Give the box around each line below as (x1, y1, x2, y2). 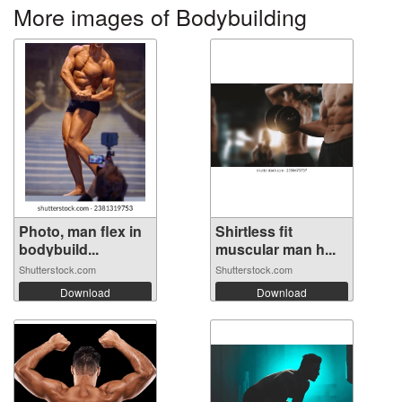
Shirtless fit (215, 221, 293, 241)
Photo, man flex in (19, 221, 142, 241)
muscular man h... (215, 239, 336, 259)
